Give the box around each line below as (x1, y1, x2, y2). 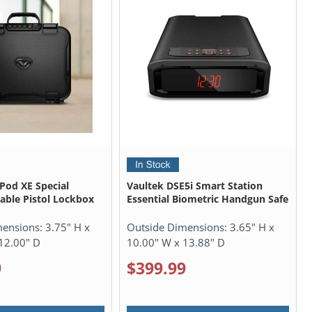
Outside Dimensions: (126, 219, 230, 234)
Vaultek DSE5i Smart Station (126, 178, 263, 192)
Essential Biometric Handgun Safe (126, 192, 288, 205)
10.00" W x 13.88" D (126, 235, 225, 249)
